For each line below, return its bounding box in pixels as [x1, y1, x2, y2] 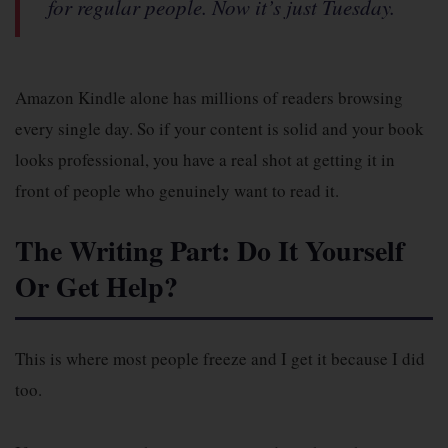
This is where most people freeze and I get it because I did [15, 347, 425, 370]
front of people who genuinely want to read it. [15, 179, 339, 202]
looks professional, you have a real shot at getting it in [15, 148, 395, 171]
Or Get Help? [15, 266, 178, 307]
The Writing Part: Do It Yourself [15, 230, 404, 271]
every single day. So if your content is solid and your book [15, 117, 424, 140]
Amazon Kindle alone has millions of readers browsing [15, 86, 403, 109]
